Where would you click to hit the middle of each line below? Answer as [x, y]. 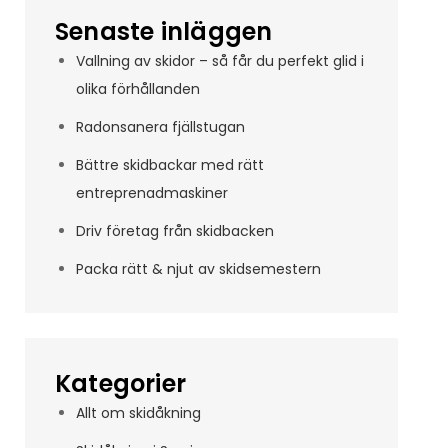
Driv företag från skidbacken [174, 231]
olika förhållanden [137, 89]
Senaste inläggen [163, 31]
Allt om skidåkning [138, 413]
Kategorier [120, 383]
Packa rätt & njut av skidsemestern [198, 269]
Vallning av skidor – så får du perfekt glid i [219, 61]
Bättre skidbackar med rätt [169, 165]
